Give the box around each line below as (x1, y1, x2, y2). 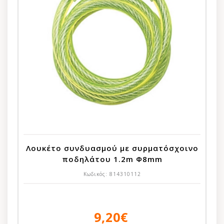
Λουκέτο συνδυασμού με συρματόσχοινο (25, 142, 198, 153)
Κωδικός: (83, 170, 109, 177)
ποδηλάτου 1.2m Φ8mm (61, 153, 162, 164)
